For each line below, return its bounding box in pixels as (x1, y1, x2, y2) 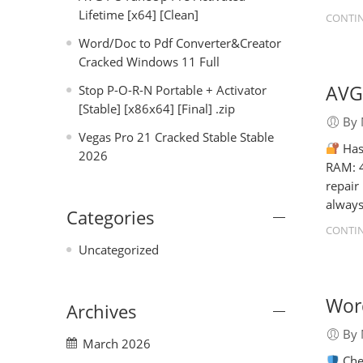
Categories (66, 205, 155, 229)
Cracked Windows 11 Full (79, 53, 220, 70)
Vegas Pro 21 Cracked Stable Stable (79, 129, 274, 145)
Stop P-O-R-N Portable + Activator (79, 82, 267, 98)
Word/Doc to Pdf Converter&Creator (79, 35, 281, 51)
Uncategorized (79, 241, 159, 258)
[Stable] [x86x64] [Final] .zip (79, 100, 235, 117)
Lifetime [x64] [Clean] (79, 6, 199, 23)
